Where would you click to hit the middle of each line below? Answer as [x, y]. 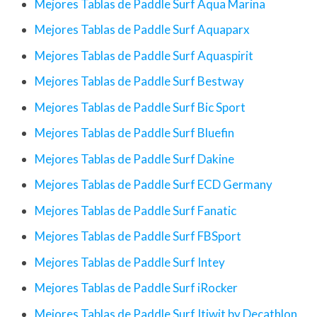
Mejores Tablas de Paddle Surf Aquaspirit [144, 55]
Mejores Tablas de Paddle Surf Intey [130, 262]
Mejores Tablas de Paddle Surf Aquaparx [142, 30]
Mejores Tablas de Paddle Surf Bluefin [134, 133]
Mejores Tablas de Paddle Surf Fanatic [136, 210]
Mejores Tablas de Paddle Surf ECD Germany [154, 185]
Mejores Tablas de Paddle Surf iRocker [136, 288]
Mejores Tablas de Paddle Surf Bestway [139, 81]
